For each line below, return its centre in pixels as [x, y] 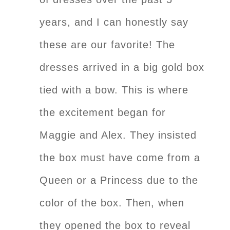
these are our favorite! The [107, 44]
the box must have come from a [120, 157]
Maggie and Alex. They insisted [118, 135]
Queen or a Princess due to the [119, 180]
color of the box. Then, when [112, 203]
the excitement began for [103, 112]
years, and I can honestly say [114, 22]
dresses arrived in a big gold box [122, 67]
